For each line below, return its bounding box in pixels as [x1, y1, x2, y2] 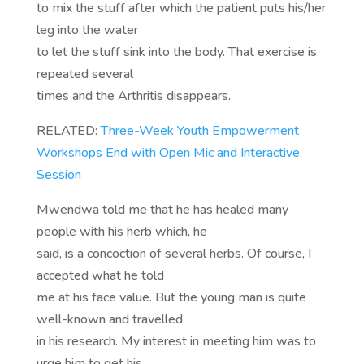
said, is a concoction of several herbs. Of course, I [36, 245, 311, 263]
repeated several [36, 65, 133, 84]
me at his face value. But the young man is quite [36, 288, 306, 307]
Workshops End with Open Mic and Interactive [36, 144, 300, 162]
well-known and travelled [36, 310, 183, 329]
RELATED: [36, 122, 101, 141]
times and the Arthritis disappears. [36, 87, 231, 106]
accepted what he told [36, 266, 164, 285]
